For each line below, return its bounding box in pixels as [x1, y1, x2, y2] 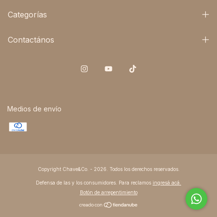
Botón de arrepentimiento [79, 189, 138, 195]
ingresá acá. [153, 179, 181, 186]
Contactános [8, 35, 54, 45]
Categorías [8, 10, 47, 19]
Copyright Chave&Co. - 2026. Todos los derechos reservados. [37, 166, 180, 172]
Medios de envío [7, 104, 62, 113]
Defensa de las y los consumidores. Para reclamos [36, 179, 151, 186]
